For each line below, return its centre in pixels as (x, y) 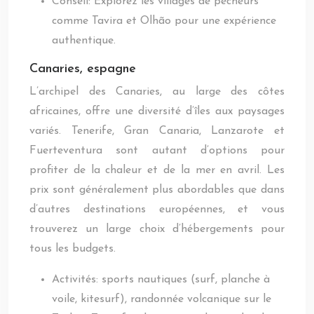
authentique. (84, 41)
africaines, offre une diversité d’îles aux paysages (157, 111)
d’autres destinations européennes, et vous (157, 210)
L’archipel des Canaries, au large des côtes (157, 92)
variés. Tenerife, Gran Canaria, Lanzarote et (157, 131)
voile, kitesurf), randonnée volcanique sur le (162, 299)
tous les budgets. (73, 249)
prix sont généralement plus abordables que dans (157, 190)
